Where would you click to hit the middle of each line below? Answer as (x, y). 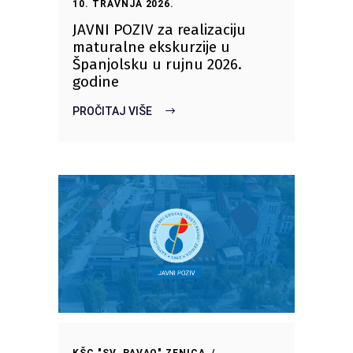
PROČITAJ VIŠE (112, 111)
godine (96, 82)
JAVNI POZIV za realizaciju (159, 30)
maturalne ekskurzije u (151, 47)
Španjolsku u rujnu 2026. (157, 65)
